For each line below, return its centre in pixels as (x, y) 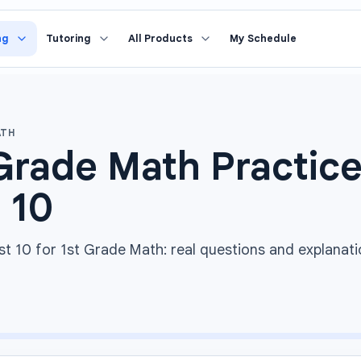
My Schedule (263, 39)
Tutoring (68, 39)
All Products (160, 39)
